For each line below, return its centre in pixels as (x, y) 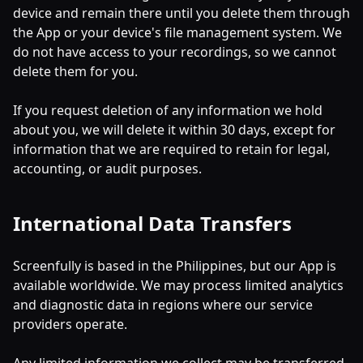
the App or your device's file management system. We (177, 32)
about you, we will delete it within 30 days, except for (174, 130)
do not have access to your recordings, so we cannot (175, 52)
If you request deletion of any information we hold (168, 110)
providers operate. (70, 324)
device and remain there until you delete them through (181, 13)
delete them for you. (75, 71)
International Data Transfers (152, 223)
